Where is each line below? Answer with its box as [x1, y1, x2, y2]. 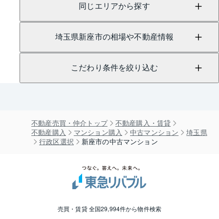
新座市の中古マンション [81, 136, 158, 146]
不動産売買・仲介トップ [31, 118, 108, 128]
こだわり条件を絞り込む [70, 64, 158, 72]
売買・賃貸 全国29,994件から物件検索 [57, 204, 162, 213]
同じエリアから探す [79, 2, 150, 10]
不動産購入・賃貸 [115, 118, 171, 128]
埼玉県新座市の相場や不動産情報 [55, 33, 174, 41]
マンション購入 [73, 127, 123, 137]
